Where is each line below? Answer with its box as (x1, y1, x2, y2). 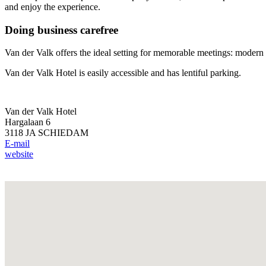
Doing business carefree (5, 23, 121, 36)
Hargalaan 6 (5, 117, 50, 128)
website (5, 149, 33, 160)
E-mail (5, 138, 30, 149)
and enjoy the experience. (5, 1, 103, 12)
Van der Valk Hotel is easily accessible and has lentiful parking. (5, 68, 243, 78)
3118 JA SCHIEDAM (5, 128, 88, 138)
